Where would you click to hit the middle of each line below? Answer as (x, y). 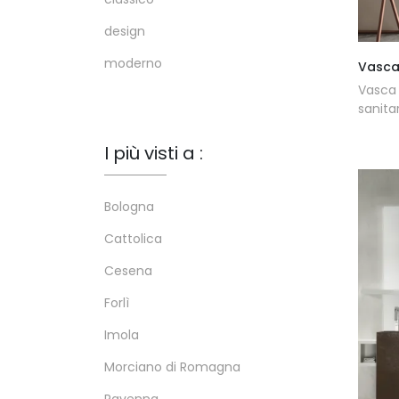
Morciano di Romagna (172, 367)
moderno (133, 64)
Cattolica (133, 239)
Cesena (128, 271)
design (125, 32)
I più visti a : (154, 154)
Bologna (129, 207)
